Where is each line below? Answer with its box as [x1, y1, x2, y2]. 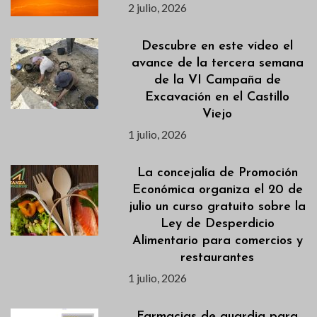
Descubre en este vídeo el [142, 40, 294, 54]
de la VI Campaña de [154, 74, 281, 88]
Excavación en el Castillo [145, 91, 290, 105]
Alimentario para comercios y [132, 234, 303, 248]
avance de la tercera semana [131, 57, 304, 71]
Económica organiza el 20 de [132, 183, 303, 197]
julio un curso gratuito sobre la [129, 200, 306, 214]
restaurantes [180, 251, 255, 265]
